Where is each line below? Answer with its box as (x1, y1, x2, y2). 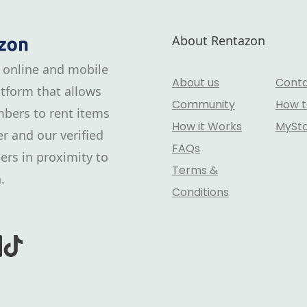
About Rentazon (171, 32, 265, 49)
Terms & (171, 162, 218, 178)
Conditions (171, 184, 229, 200)
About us (171, 75, 219, 90)
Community (171, 97, 235, 112)
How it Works (171, 119, 242, 134)
